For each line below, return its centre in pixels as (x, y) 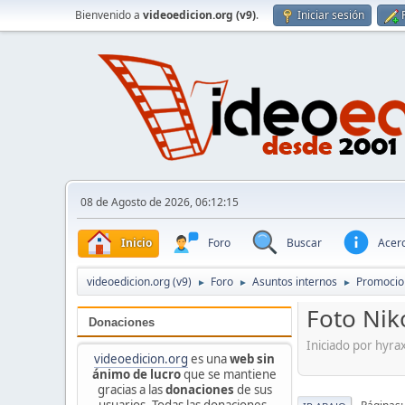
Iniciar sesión (331, 15)
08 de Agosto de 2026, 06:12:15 (160, 202)
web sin (252, 358)
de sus (253, 389)
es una (209, 358)
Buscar (304, 242)
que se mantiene (229, 374)
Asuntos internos (295, 282)
